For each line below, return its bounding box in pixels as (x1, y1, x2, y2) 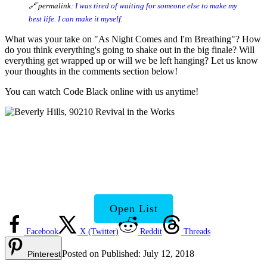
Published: (101, 249, 143, 259)
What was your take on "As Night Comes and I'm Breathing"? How (5, 33, 261, 44)
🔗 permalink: (29, 1, 75, 11)
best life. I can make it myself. (29, 14, 123, 24)
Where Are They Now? (5, 160, 232, 185)
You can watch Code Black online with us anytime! (5, 86, 198, 97)
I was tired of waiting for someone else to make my (75, 1, 237, 11)
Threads (184, 227, 210, 237)
